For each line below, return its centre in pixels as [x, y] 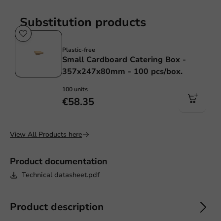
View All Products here [46, 134]
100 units [75, 89]
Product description [57, 207]
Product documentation [59, 161]
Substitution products [83, 22]
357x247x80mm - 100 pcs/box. [122, 71]
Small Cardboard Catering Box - [124, 59]
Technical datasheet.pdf [61, 175]
